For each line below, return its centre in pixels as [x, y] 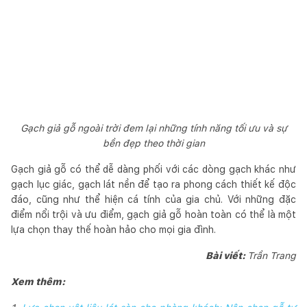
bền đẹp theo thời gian [153, 143]
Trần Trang [272, 255]
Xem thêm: [38, 281]
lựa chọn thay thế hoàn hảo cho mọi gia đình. [113, 229]
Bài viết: [226, 255]
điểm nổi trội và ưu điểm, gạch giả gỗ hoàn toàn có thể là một [153, 214]
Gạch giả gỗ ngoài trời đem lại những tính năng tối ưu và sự [153, 128]
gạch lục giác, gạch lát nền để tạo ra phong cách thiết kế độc [153, 184]
